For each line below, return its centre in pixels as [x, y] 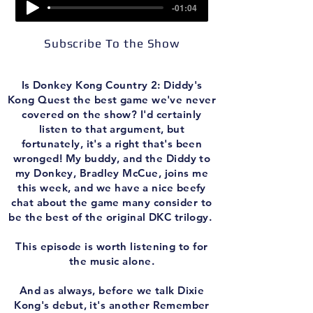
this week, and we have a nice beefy [112, 188]
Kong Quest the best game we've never [112, 100]
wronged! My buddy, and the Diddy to [112, 158]
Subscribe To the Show [112, 43]
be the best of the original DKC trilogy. [112, 217]
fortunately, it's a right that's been [112, 144]
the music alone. [112, 261]
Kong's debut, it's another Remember [112, 305]
